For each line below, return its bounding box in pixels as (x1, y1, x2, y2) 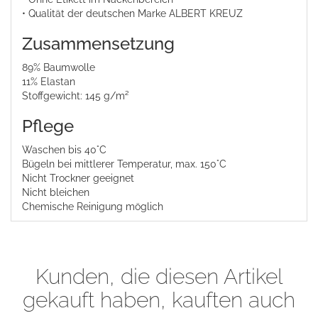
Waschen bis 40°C (22, 144, 106, 156)
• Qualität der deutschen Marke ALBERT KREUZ (22, 8, 243, 20)
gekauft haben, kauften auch (23, 287, 295, 313)
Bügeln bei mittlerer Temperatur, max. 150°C (22, 158, 226, 170)
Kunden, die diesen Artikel (35, 264, 283, 290)
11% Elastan (22, 76, 75, 88)
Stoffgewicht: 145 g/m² (22, 90, 128, 102)
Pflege (22, 116, 74, 137)
